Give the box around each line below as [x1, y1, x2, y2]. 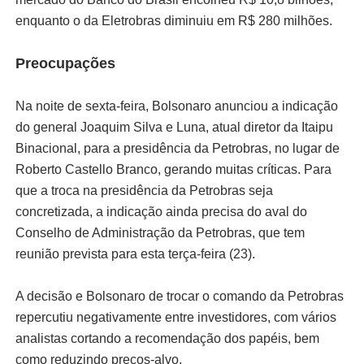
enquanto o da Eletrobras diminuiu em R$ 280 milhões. [15, 13, 332, 28]
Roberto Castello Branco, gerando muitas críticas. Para [15, 162, 331, 176]
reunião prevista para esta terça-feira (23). [15, 246, 255, 261]
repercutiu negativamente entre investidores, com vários [15, 310, 336, 324]
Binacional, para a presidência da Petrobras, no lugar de [15, 141, 340, 155]
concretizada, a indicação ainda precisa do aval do [15, 204, 307, 219]
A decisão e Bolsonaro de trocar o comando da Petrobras [15, 288, 344, 303]
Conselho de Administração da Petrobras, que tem [15, 225, 305, 240]
